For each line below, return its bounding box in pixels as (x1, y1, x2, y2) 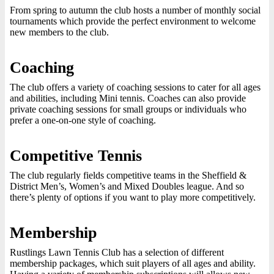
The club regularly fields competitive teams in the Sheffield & (10, 170, 246, 180)
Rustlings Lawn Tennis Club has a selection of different (10, 247, 224, 257)
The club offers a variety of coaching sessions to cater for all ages (10, 82, 261, 92)
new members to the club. (10, 27, 109, 37)
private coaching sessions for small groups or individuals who (10, 104, 246, 114)
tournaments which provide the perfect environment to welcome (10, 16, 256, 26)
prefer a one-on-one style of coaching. (10, 115, 156, 125)
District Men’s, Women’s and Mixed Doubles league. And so (10, 181, 244, 191)
